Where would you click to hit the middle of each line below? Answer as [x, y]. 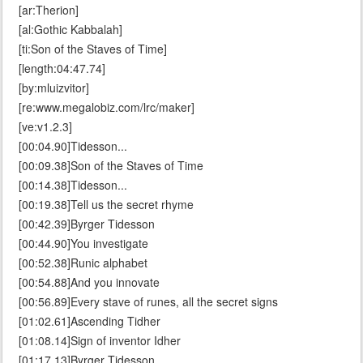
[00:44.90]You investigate [83, 243]
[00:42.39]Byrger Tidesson [87, 224]
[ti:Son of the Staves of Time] [93, 49]
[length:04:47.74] [62, 68]
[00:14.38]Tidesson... [73, 185]
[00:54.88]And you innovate [89, 282]
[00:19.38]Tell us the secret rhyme [106, 205]
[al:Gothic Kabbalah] [70, 30]
